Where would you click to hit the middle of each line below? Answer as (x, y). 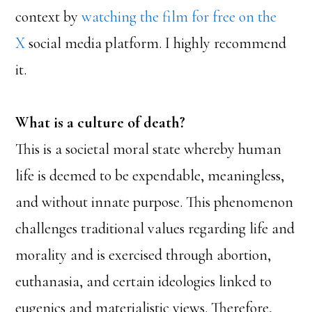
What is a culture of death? (101, 122)
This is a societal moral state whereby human (149, 149)
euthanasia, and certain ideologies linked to (144, 281)
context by (49, 16)
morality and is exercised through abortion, (143, 255)
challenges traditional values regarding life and (155, 228)
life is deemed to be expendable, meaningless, (150, 175)
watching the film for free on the (179, 16)
